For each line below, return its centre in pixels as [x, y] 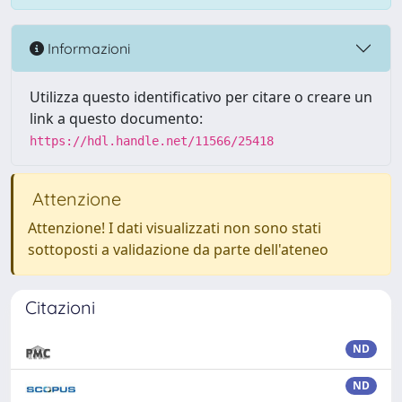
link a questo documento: [116, 118]
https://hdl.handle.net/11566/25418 [152, 141]
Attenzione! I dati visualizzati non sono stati [175, 228]
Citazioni [60, 307]
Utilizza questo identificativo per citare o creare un [201, 97]
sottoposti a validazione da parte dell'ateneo [178, 249]
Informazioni [87, 48]
